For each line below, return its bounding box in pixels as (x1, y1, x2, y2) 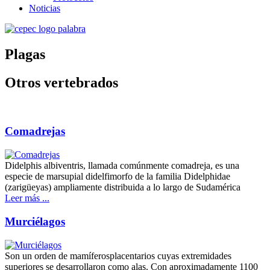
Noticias (29, 3, 60, 13)
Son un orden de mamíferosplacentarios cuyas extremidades (5, 250, 231, 261)
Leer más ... (5, 193, 49, 204)
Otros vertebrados (5, 74, 118, 90)
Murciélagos (5, 215, 65, 228)
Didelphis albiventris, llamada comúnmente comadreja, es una (5, 160, 239, 171)
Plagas (5, 46, 45, 62)
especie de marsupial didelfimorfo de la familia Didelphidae (5, 171, 230, 182)
